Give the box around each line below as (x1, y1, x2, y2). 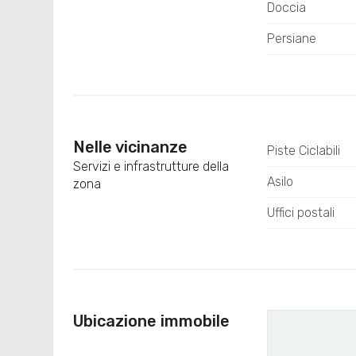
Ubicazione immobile (73, 311, 230, 331)
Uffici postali (266, 205, 335, 220)
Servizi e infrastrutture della (73, 159, 230, 174)
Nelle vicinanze (73, 137, 188, 157)
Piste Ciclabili (266, 143, 340, 158)
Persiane (266, 31, 316, 46)
